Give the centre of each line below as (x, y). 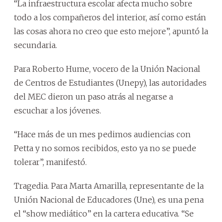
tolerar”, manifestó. (50, 162)
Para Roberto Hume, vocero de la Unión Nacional (107, 69)
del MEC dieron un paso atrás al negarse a (93, 96)
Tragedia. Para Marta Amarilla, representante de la (109, 186)
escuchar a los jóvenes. (57, 110)
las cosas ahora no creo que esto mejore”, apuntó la (111, 31)
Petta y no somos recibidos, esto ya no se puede (105, 148)
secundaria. (35, 45)
